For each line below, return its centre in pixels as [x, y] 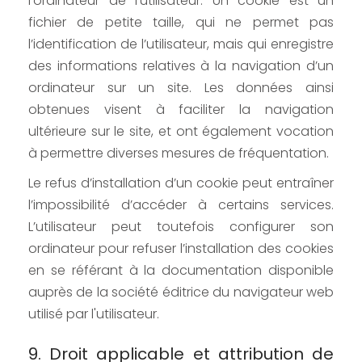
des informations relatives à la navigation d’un [181, 66]
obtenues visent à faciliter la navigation [181, 110]
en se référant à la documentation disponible [181, 271]
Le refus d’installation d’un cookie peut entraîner [181, 183]
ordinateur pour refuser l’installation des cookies [181, 249]
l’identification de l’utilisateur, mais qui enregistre [181, 44]
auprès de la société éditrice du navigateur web [181, 293]
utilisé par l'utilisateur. [94, 314]
